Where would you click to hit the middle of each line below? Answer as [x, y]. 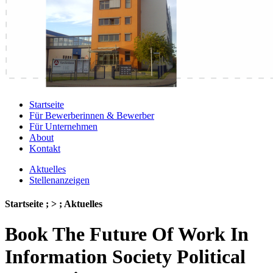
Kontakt [45, 148]
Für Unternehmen [63, 126]
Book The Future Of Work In [127, 234]
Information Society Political [125, 256]
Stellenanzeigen [59, 180]
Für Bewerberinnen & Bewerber [92, 115]
